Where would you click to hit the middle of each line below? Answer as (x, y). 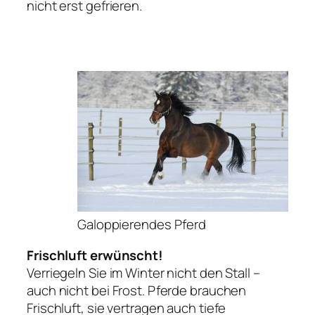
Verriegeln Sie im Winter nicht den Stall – (143, 272)
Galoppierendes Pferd (142, 225)
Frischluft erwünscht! (95, 255)
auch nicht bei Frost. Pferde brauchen (137, 290)
